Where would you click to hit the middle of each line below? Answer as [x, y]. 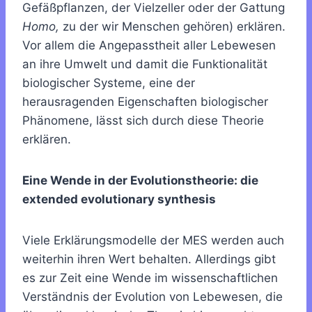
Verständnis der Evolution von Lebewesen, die [153, 297]
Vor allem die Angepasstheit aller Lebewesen [149, 46]
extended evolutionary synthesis [119, 200]
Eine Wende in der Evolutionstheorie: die [140, 181]
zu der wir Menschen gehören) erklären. [172, 27]
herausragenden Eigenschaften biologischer [145, 102]
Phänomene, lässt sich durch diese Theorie [143, 121]
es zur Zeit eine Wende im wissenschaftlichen [150, 278]
